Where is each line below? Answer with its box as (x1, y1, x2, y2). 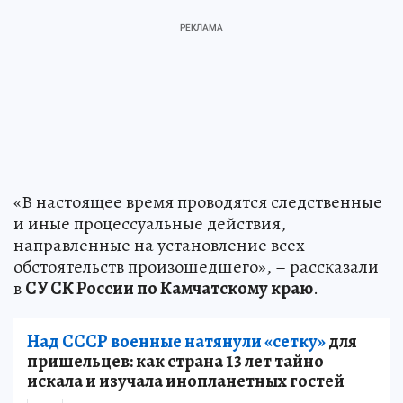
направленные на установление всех (13, 232, 305, 257)
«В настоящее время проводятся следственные (13, 189, 382, 214)
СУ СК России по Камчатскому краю (25, 275, 313, 300)
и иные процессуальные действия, (13, 210, 286, 236)
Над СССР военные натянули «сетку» (27, 328, 326, 354)
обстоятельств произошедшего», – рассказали (13, 254, 379, 279)
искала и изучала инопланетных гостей (27, 368, 345, 393)
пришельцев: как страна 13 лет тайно (27, 348, 324, 373)
